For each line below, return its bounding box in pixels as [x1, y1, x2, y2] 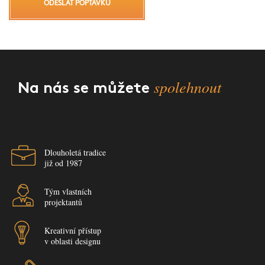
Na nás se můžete [18, 81, 154, 97]
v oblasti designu [44, 235, 101, 247]
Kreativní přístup [44, 225, 101, 236]
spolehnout [154, 76, 221, 97]
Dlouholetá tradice [44, 147, 106, 158]
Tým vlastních [44, 186, 92, 197]
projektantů [44, 196, 82, 208]
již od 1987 [44, 157, 82, 169]
